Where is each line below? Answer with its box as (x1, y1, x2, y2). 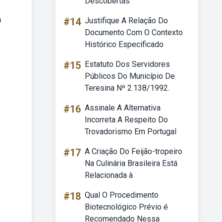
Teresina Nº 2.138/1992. (85, 83, 169, 93)
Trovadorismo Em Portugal (85, 127, 176, 136)
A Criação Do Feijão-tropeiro (85, 147, 182, 156)
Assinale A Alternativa (85, 103, 161, 112)
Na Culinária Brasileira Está (85, 159, 177, 168)
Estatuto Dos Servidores (85, 59, 170, 69)
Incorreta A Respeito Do (85, 115, 168, 124)
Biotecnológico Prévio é (85, 202, 168, 212)
